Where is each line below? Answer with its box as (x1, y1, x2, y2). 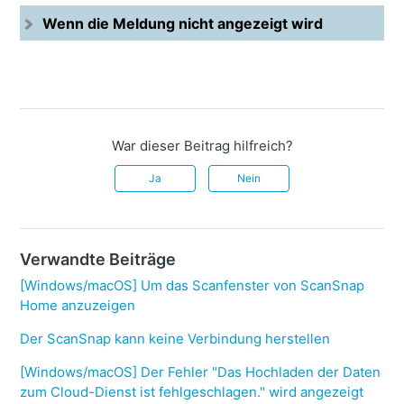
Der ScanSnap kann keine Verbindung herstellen (20, 330, 331, 348)
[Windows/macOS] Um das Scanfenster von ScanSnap (20, 277, 365, 295)
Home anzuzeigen (20, 297, 136, 315)
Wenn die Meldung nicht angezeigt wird (42, 14, 324, 33)
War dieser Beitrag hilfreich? (111, 137, 293, 155)
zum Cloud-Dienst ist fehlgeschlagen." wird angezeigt (20, 383, 364, 401)
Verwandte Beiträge (20, 250, 177, 270)
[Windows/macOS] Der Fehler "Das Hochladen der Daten (20, 363, 381, 381)
